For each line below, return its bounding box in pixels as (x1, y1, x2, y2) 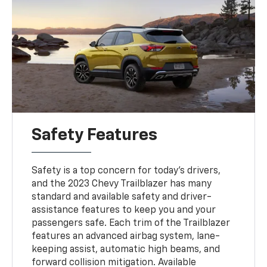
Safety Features (32, 126, 158, 144)
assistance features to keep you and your (32, 205, 216, 215)
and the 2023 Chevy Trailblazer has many (32, 179, 212, 189)
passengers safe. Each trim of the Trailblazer (32, 218, 231, 228)
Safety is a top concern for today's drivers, (32, 166, 221, 176)
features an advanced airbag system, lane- (32, 231, 221, 241)
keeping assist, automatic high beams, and (32, 244, 221, 254)
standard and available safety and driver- (32, 192, 212, 202)
